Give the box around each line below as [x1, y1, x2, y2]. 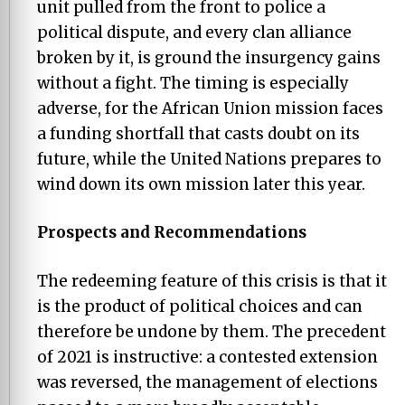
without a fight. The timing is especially [37, 72, 349, 93]
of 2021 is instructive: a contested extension [37, 346, 378, 367]
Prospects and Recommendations [37, 222, 306, 242]
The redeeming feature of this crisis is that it [37, 270, 387, 291]
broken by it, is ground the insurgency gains [37, 47, 381, 68]
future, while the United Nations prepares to [37, 148, 381, 169]
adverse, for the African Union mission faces [37, 98, 383, 118]
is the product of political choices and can [37, 296, 363, 316]
